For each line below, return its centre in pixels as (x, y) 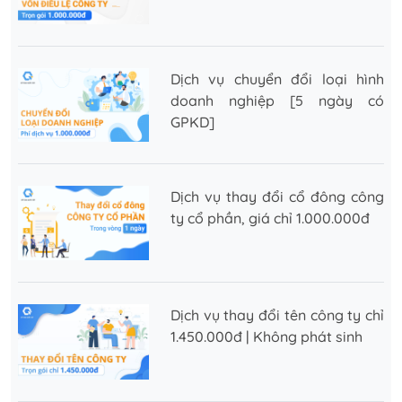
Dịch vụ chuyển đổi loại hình (277, 79)
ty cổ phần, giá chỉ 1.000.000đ (270, 218)
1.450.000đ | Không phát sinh (267, 336)
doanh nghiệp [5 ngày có (277, 101)
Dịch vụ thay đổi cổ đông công (277, 197)
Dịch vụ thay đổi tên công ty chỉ (277, 315)
